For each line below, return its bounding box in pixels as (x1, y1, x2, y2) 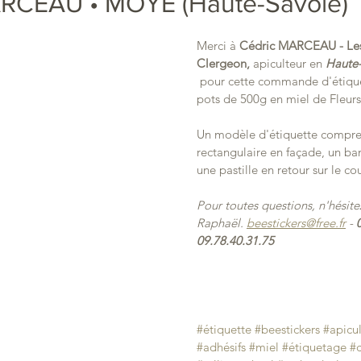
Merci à (197, 38, 239, 53)
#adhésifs (197, 339, 246, 355)
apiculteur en (250, 56, 326, 71)
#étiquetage (282, 339, 346, 355)
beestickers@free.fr (247, 215, 346, 230)
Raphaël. (197, 215, 247, 230)
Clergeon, (197, 56, 250, 71)
